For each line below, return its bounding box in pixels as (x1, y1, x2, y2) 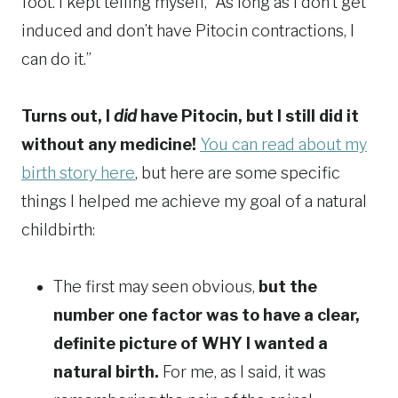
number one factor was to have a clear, (53, 306, 360, 325)
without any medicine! (21, 135, 196, 155)
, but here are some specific (135, 163, 340, 183)
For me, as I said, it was (159, 362, 326, 382)
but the (259, 277, 317, 297)
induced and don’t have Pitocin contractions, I (21, 21, 354, 41)
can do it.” (21, 50, 92, 69)
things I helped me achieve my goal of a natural (21, 192, 367, 211)
